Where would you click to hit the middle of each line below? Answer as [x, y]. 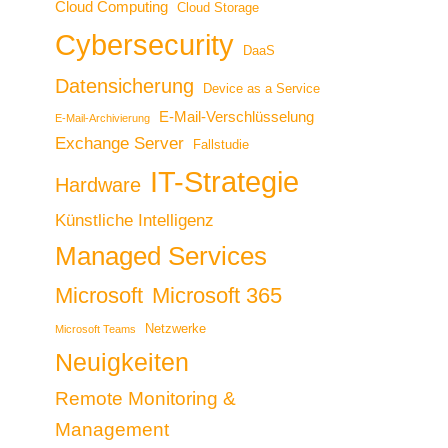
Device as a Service [261, 89]
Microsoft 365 [217, 296]
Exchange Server [119, 144]
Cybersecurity [144, 45]
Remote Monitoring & [145, 399]
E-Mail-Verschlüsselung [236, 117]
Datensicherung [124, 86]
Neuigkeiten [122, 362]
